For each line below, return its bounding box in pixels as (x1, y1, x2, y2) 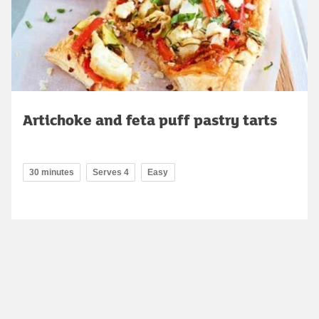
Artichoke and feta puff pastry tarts (23, 108, 277, 130)
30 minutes (29, 167, 74, 177)
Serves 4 (93, 167, 129, 177)
